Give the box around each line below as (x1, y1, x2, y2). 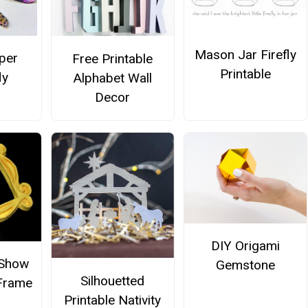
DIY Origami (211, 238, 280, 254)
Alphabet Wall (73, 69, 153, 86)
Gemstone (216, 257, 276, 274)
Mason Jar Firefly (195, 46, 297, 63)
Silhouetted (80, 272, 145, 289)
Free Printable (72, 50, 153, 67)
